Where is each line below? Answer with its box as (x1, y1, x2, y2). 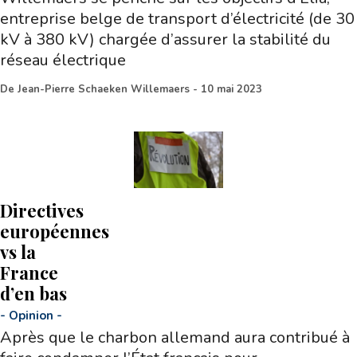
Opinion (9, 308, 53, 324)
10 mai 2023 (201, 81, 262, 96)
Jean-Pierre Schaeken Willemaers (18, 81, 190, 96)
